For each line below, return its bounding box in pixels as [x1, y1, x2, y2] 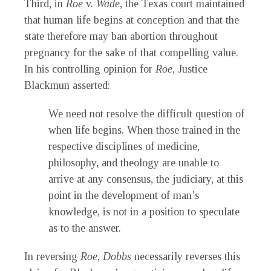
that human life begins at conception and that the [24, 14, 239, 27]
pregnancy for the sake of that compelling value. [24, 47, 238, 59]
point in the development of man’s [48, 189, 199, 202]
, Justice [172, 63, 207, 76]
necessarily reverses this [134, 250, 240, 263]
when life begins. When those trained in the [48, 124, 240, 137]
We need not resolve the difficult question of [48, 108, 244, 120]
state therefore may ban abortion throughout [24, 30, 218, 43]
